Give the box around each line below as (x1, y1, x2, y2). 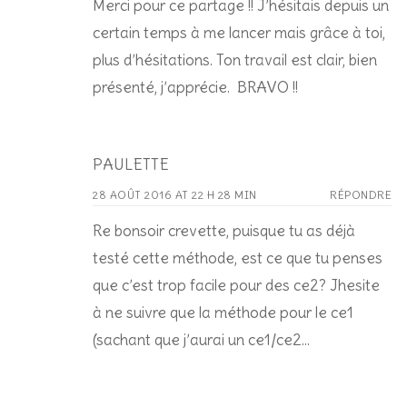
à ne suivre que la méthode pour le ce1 (93, 302, 353, 323)
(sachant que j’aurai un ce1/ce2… (93, 329, 310, 350)
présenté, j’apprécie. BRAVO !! (93, 76, 298, 97)
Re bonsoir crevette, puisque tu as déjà (93, 220, 355, 241)
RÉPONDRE (330, 187, 392, 202)
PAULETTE (93, 154, 169, 174)
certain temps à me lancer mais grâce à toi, (93, 22, 385, 43)
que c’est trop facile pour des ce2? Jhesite (93, 274, 380, 295)
